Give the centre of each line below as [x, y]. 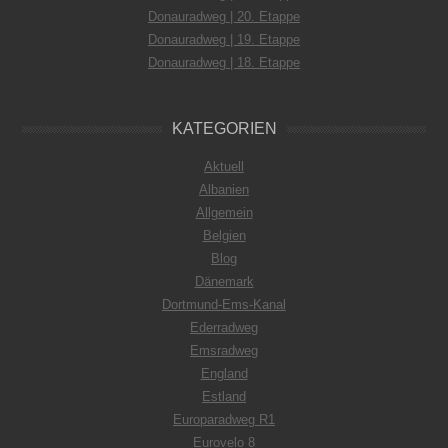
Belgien [224, 235]
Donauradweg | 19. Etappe [224, 39]
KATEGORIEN [224, 128]
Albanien [224, 189]
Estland [224, 396]
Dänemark [224, 281]
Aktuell [224, 166]
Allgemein [224, 212]
